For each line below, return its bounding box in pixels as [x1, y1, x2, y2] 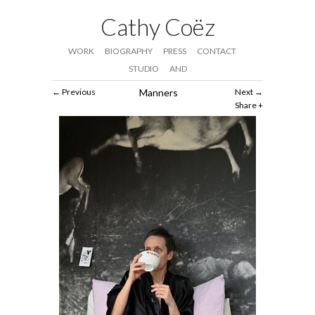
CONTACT [197, 46, 236, 56]
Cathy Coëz [100, 13, 215, 41]
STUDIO [128, 63, 159, 74]
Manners [139, 86, 178, 98]
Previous [62, 86, 96, 97]
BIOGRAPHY [105, 46, 153, 56]
